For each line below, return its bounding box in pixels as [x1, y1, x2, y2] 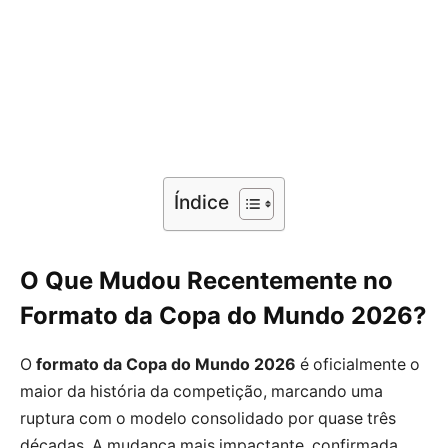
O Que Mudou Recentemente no [20, 265, 393, 295]
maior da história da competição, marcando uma [20, 381, 383, 401]
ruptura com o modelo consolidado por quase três [20, 408, 396, 428]
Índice [174, 189, 229, 214]
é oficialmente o [296, 354, 420, 374]
